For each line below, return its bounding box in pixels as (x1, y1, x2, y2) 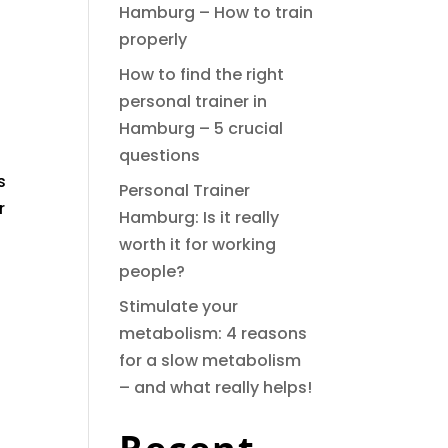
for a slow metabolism (119, 349, 302, 372)
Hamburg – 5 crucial (119, 117, 284, 140)
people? (119, 260, 186, 283)
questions (119, 144, 201, 167)
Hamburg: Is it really (119, 206, 280, 229)
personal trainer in (119, 90, 268, 113)
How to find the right (119, 63, 285, 86)
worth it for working (119, 233, 277, 256)
